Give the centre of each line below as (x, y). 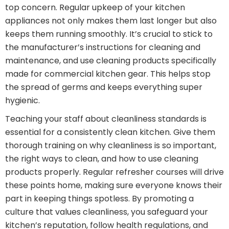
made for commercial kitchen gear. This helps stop (108, 74)
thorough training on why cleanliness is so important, (111, 146)
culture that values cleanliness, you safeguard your (107, 212)
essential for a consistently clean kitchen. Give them (110, 132)
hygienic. (22, 101)
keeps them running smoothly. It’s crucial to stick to (109, 34)
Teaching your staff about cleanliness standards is (106, 119)
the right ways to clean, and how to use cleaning (102, 159)
